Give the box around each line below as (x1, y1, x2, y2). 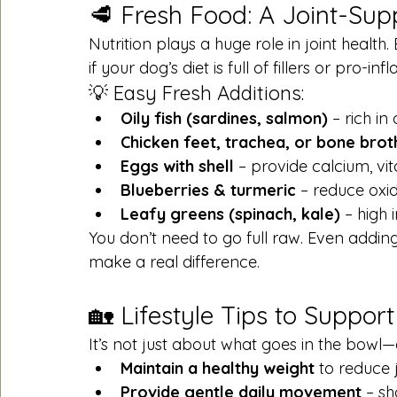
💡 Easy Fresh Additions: (89, 80, 304, 105)
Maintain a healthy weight (121, 357, 315, 378)
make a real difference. (89, 251, 260, 272)
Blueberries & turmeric (121, 179, 296, 200)
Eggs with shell (121, 155, 234, 176)
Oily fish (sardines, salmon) (121, 107, 328, 128)
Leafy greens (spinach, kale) (121, 203, 340, 224)
